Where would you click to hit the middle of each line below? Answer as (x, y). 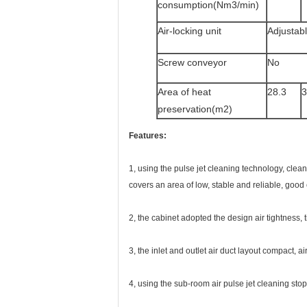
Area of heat (184, 92)
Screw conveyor (192, 62)
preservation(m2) (195, 109)
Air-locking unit (189, 31)
